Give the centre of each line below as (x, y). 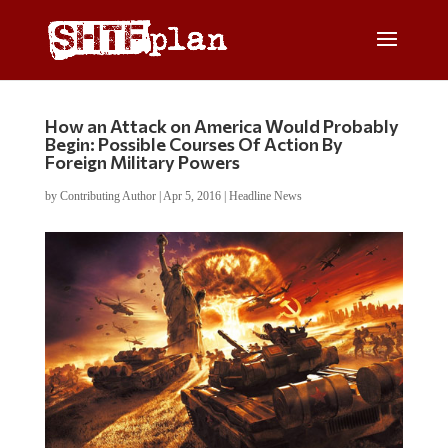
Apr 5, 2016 (191, 196)
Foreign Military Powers (142, 162)
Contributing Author (107, 196)
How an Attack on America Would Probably (221, 126)
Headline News (265, 196)
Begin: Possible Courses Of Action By (193, 144)
